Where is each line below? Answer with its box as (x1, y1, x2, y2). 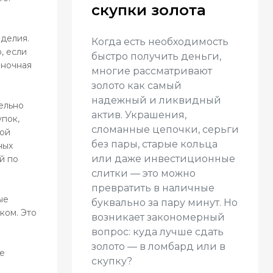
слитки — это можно (91, 168, 196, 179)
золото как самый (91, 80, 182, 91)
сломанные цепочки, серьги (91, 124, 239, 135)
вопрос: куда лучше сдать (91, 226, 224, 238)
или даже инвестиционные (91, 153, 235, 165)
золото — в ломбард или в (91, 241, 225, 252)
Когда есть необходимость (91, 36, 229, 48)
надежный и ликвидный (91, 94, 221, 106)
